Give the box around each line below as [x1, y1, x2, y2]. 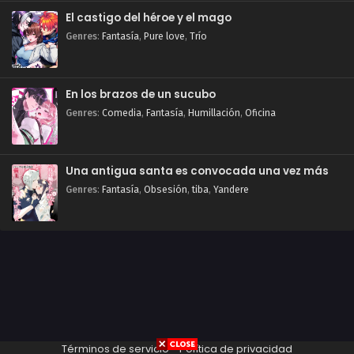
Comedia [102, 107, 141, 119]
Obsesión [144, 184, 187, 196]
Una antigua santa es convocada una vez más [66, 164, 329, 179]
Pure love [144, 31, 185, 43]
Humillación [188, 107, 240, 119]
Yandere [213, 184, 249, 196]
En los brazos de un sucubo [66, 87, 216, 103]
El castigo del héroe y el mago [66, 10, 232, 26]
